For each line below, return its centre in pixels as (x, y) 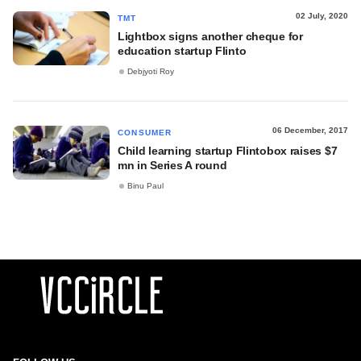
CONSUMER (145, 133)
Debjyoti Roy (151, 72)
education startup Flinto (182, 51)
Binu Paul (145, 186)
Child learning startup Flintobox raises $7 (228, 151)
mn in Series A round (172, 165)
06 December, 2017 (310, 130)
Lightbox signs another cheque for (210, 36)
